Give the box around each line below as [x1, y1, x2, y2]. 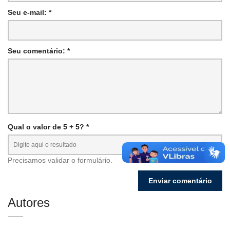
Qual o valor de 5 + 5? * [8, 122, 89, 131]
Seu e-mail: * [8, 8, 51, 16]
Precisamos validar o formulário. [8, 156, 112, 164]
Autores [8, 195, 50, 209]
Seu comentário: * [8, 46, 70, 55]
